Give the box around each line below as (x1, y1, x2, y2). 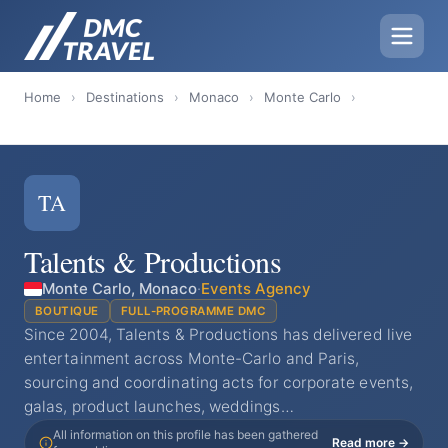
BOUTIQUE (35, 304, 99, 318)
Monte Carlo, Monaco (42, 279, 197, 298)
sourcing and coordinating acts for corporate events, (24, 373, 414, 392)
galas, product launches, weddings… (24, 397, 294, 416)
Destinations (86, 89, 164, 105)
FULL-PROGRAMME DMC (120, 304, 266, 318)
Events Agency (201, 279, 311, 298)
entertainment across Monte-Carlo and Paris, (24, 349, 360, 368)
